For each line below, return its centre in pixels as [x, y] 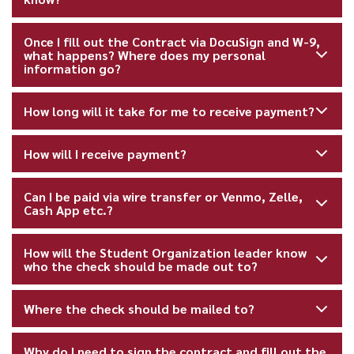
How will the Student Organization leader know [166, 253]
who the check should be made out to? [141, 266]
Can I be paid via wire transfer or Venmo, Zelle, [164, 197]
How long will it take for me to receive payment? [169, 111]
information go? [73, 68]
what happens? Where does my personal [145, 55]
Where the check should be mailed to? [139, 309]
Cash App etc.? [69, 210]
